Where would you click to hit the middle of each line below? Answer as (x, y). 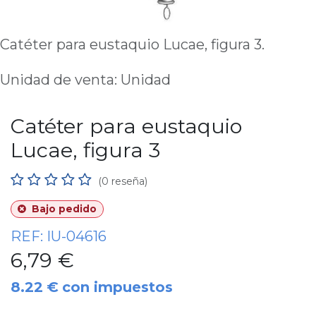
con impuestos (117, 287)
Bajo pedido (62, 209)
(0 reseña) (123, 181)
